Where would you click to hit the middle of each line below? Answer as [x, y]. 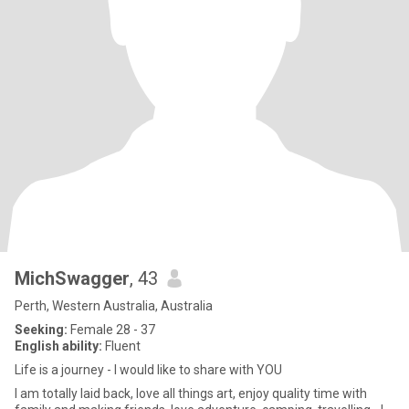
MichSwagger [72, 278]
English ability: [58, 346]
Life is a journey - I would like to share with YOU [148, 370]
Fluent [121, 346]
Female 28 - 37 [111, 330]
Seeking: [41, 330]
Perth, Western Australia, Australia [114, 306]
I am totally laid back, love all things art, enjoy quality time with [191, 393]
